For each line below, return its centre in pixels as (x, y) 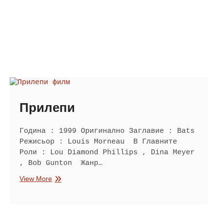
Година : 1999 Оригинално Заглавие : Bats (107, 131)
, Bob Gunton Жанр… (61, 163)
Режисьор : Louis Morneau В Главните (98, 142)
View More (36, 178)
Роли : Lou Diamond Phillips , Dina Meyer (107, 152)
